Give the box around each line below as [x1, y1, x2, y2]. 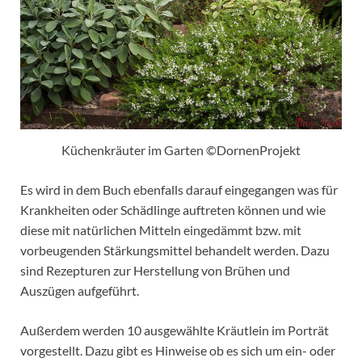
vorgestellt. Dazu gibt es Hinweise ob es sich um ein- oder [20, 343, 335, 359]
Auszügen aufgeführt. [20, 283, 139, 299]
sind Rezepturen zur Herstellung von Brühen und [20, 263, 290, 279]
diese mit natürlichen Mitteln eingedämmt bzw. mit [20, 222, 301, 238]
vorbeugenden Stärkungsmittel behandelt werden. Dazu [20, 242, 330, 259]
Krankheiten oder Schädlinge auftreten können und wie [20, 202, 326, 218]
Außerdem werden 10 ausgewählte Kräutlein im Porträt [20, 322, 329, 339]
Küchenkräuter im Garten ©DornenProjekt [61, 142, 301, 158]
